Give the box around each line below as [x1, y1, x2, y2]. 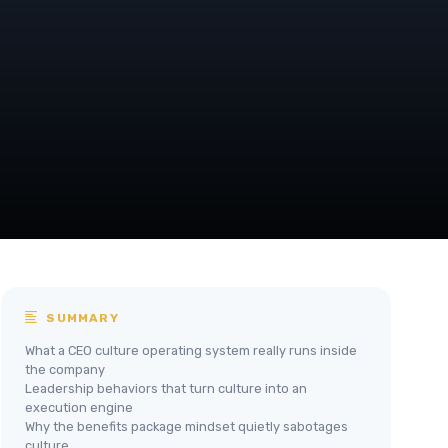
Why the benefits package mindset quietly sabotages [25, 419, 348, 434]
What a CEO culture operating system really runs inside [25, 343, 357, 358]
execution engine [25, 400, 133, 415]
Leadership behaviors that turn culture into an [25, 381, 307, 396]
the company [25, 362, 105, 377]
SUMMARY [42, 311, 119, 325]
